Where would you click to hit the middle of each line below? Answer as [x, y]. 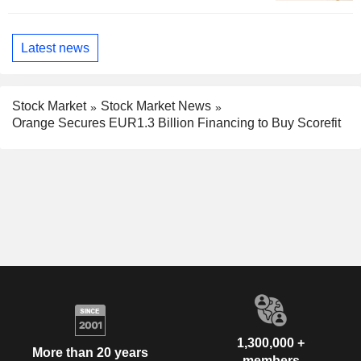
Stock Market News [156, 106]
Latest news [55, 48]
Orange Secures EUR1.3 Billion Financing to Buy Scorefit [176, 122]
